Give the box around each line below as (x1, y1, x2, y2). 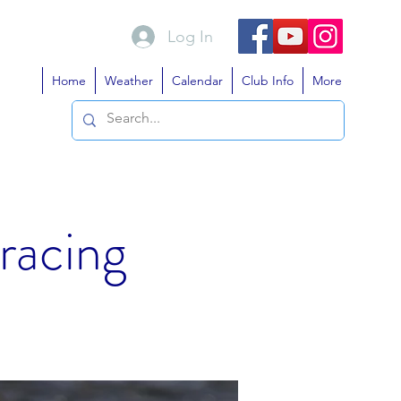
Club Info (242, 73, 294, 89)
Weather (105, 73, 153, 89)
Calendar (172, 73, 223, 89)
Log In (167, 26, 214, 47)
